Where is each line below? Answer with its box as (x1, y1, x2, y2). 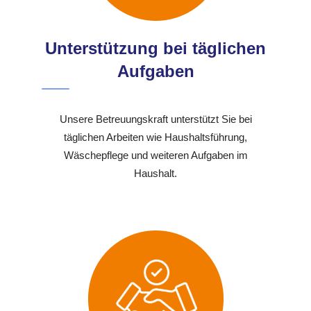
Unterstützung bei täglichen (45, 39, 266, 58)
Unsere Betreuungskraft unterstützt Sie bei (59, 113, 252, 126)
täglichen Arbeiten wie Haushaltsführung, (64, 131, 247, 144)
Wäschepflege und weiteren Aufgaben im (63, 149, 248, 162)
